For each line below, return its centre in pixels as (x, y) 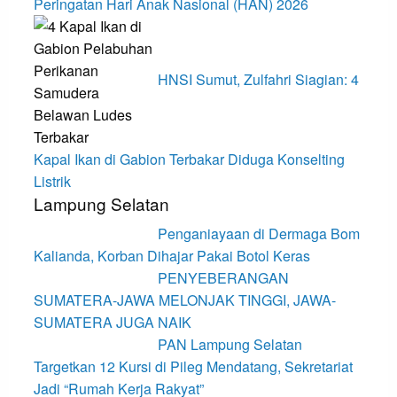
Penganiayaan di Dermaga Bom (258, 234)
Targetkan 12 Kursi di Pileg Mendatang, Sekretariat (193, 367)
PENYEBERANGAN (223, 278)
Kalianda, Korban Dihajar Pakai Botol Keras (171, 256)
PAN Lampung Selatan (230, 345)
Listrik (52, 182)
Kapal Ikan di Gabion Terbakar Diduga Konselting (189, 160)
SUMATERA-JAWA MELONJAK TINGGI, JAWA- (184, 300)
